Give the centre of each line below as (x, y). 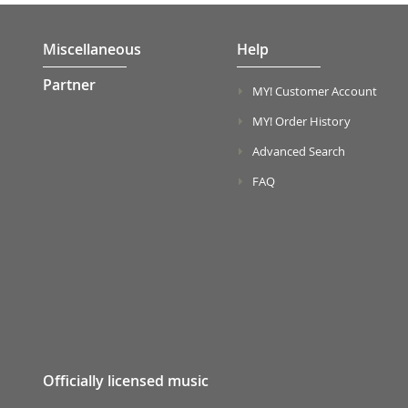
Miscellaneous (92, 49)
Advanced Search (299, 151)
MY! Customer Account (314, 91)
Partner (69, 85)
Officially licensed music (126, 381)
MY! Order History (301, 121)
